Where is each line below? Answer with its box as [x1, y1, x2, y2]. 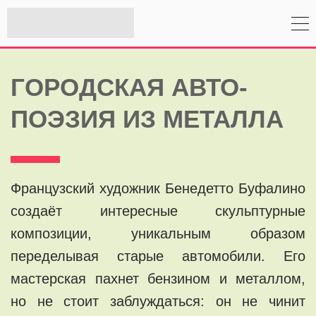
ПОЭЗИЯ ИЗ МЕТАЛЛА [11, 104, 284, 133]
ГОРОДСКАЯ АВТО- [11, 73, 248, 101]
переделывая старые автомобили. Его [11, 248, 305, 264]
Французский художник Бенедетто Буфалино [11, 180, 305, 196]
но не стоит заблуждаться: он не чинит [11, 293, 305, 309]
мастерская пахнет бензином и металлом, [11, 270, 305, 286]
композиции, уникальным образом [11, 225, 305, 241]
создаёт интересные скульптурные [11, 202, 305, 219]
